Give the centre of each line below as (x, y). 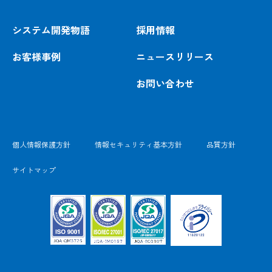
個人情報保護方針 (41, 144)
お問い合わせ (165, 83)
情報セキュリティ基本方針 (138, 144)
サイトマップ (34, 169)
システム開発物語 (51, 29)
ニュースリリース (175, 56)
